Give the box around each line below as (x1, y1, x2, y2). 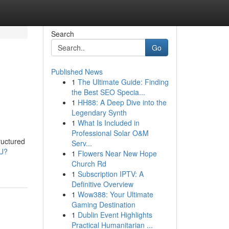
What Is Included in (77, 118, 140, 128)
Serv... (71, 138, 92, 148)
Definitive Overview (71, 179, 133, 189)
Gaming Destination (71, 199, 135, 210)
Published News (51, 66, 103, 77)
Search (51, 29, 74, 39)
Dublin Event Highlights (77, 210, 152, 220)
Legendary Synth (71, 107, 127, 118)
